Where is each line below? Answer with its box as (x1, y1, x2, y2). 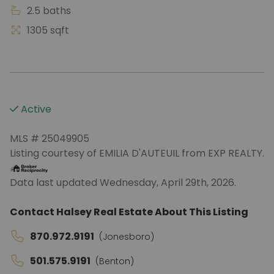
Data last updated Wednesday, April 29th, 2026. (10, 176, 236, 190)
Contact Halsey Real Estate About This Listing (10, 205, 248, 219)
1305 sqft (24, 23, 69, 37)
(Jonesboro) (99, 231, 154, 243)
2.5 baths (24, 4, 71, 18)
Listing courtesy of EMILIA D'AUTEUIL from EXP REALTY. (10, 146, 264, 160)
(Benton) (95, 255, 134, 267)
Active (18, 102, 51, 116)
